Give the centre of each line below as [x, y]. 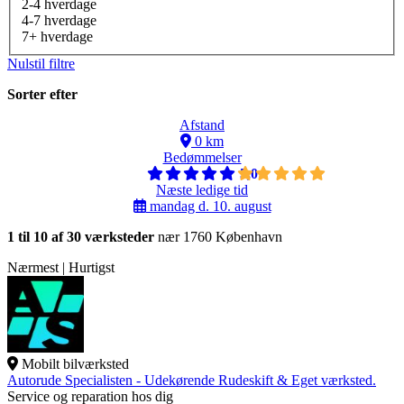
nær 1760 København [218, 237]
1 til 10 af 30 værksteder [81, 237]
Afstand [202, 125]
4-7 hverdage [59, 21]
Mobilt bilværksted [75, 364]
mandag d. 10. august [208, 207]
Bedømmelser [202, 158]
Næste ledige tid [202, 190]
